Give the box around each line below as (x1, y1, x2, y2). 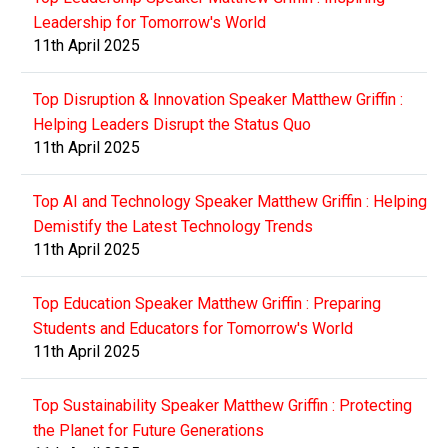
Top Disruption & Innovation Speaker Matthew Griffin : (33, 89, 403, 109)
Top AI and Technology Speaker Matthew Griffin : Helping (33, 191, 427, 211)
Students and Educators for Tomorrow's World (33, 318, 353, 338)
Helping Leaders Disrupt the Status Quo (33, 114, 311, 134)
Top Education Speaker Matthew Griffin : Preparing (33, 293, 381, 313)
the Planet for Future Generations (33, 420, 264, 440)
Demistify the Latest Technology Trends (33, 216, 313, 236)
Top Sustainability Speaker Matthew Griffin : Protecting (33, 395, 412, 415)
